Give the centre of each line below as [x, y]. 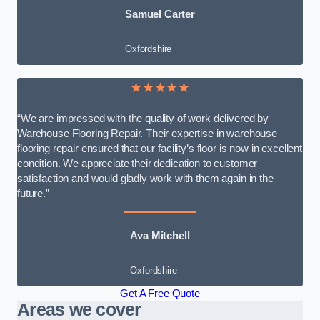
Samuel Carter [160, 15]
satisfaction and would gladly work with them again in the [145, 178]
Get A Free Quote [160, 293]
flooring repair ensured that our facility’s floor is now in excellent [160, 148]
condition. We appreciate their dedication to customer [137, 163]
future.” [33, 193]
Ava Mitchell [160, 236]
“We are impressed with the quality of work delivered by [143, 118]
